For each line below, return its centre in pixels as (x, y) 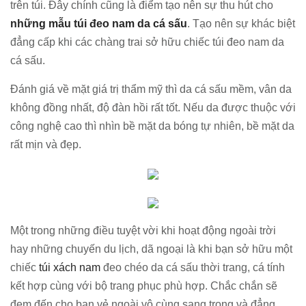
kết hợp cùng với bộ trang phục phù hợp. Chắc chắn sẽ (144, 286)
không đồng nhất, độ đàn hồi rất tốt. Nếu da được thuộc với (153, 108)
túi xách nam (70, 267)
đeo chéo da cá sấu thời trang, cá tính (193, 267)
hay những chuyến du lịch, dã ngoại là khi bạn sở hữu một (151, 249)
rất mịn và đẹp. (46, 144)
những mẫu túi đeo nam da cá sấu (99, 24)
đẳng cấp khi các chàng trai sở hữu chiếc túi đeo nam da (147, 42)
